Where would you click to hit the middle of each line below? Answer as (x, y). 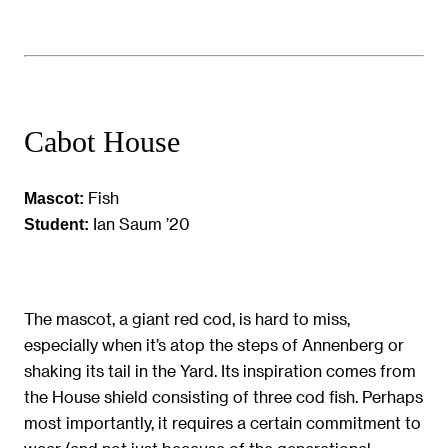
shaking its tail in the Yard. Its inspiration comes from (220, 370)
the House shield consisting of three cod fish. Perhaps (223, 396)
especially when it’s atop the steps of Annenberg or (214, 344)
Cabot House (102, 142)
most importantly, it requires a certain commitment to (222, 422)
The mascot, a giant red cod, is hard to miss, (187, 318)
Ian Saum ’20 (139, 224)
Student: (56, 224)
